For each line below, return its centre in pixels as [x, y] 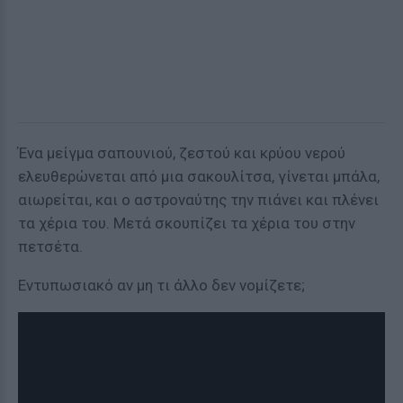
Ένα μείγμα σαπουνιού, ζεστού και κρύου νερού [182, 153]
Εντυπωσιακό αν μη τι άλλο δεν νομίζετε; [161, 285]
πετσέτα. [50, 246]
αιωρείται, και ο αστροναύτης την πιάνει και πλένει [198, 200]
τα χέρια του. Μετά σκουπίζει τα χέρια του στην [187, 223]
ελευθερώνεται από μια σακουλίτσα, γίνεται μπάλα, [199, 176]
